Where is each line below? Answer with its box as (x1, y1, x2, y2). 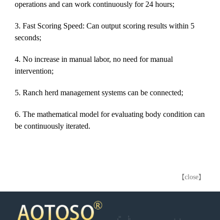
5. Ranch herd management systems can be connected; (15, 88, 183, 97)
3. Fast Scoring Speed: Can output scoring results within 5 (15, 21, 194, 30)
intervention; (15, 66, 54, 75)
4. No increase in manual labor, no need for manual (15, 55, 173, 63)
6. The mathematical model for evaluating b (15, 110, 149, 118)
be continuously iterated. (15, 121, 90, 130)
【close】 (178, 173, 205, 181)
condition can (163, 110, 205, 118)
